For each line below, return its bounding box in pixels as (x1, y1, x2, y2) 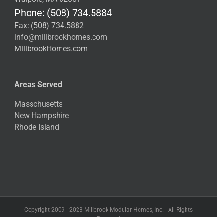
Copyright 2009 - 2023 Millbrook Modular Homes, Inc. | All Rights (24, 206, 193, 213)
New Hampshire (15, 110, 69, 120)
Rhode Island (15, 122, 59, 132)
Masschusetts (15, 99, 62, 108)
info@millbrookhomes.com (15, 32, 107, 42)
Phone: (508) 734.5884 (15, 6, 112, 18)
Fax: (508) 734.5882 (15, 20, 84, 30)
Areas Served (15, 79, 62, 89)
